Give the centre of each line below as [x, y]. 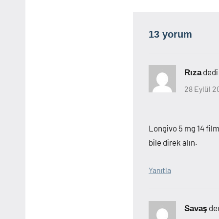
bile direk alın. [173, 142]
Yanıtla [160, 170]
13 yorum [170, 34]
